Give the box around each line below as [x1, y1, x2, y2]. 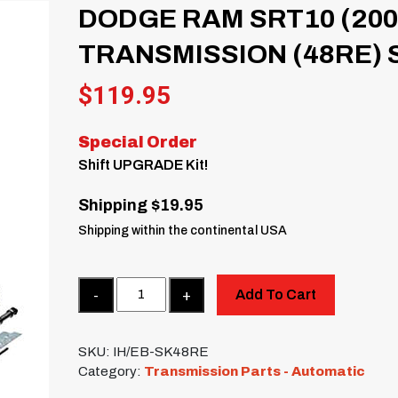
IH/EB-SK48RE [113, 345, 210, 360]
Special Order [78, 132, 198, 151]
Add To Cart [235, 286, 316, 302]
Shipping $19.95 [78, 195, 204, 214]
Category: [78, 364, 145, 379]
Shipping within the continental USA [78, 223, 288, 237]
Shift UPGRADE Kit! [78, 156, 209, 172]
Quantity [77, 278, 131, 293]
